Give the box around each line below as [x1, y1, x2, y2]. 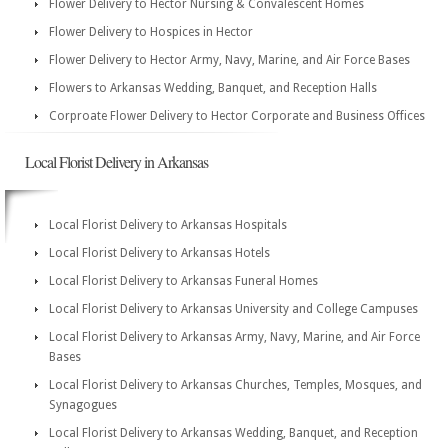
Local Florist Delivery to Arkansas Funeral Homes [49, 274, 318, 288]
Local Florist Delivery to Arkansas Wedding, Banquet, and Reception [49, 426, 418, 440]
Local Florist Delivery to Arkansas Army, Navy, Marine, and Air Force [49, 330, 420, 344]
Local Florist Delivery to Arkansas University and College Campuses [49, 302, 418, 316]
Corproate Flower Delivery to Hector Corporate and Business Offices [49, 109, 425, 123]
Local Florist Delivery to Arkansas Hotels [49, 246, 270, 260]
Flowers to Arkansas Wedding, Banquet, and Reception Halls [49, 81, 377, 95]
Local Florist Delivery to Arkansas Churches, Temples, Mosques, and [49, 378, 422, 392]
